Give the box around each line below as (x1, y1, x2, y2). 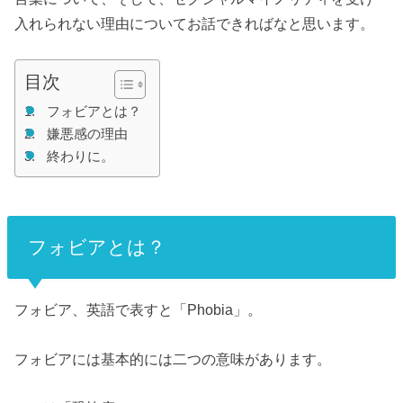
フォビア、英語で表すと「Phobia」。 (14, 301, 263, 318)
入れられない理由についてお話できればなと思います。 (14, 14, 375, 31)
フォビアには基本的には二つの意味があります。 (14, 350, 332, 367)
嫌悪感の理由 (47, 127, 129, 142)
